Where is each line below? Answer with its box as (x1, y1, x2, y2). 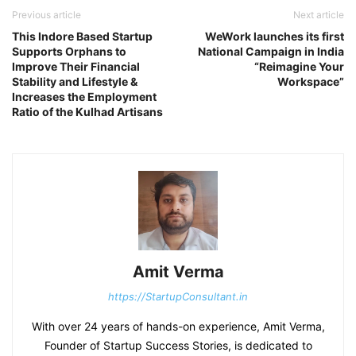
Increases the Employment (12, 90, 157, 104)
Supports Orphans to (12, 44, 126, 59)
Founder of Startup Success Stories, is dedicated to (44, 339, 312, 353)
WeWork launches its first (205, 29, 344, 44)
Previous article (12, 9, 81, 21)
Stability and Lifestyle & (12, 75, 137, 89)
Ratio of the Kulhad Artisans (12, 105, 163, 119)
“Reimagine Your (254, 60, 344, 74)
